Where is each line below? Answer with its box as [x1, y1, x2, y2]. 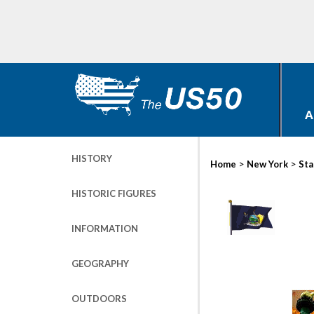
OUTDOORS [71, 293, 127, 304]
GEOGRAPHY [71, 258, 129, 269]
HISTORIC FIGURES [71, 188, 156, 199]
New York [247, 158, 288, 170]
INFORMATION [71, 223, 138, 234]
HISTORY [71, 153, 112, 164]
